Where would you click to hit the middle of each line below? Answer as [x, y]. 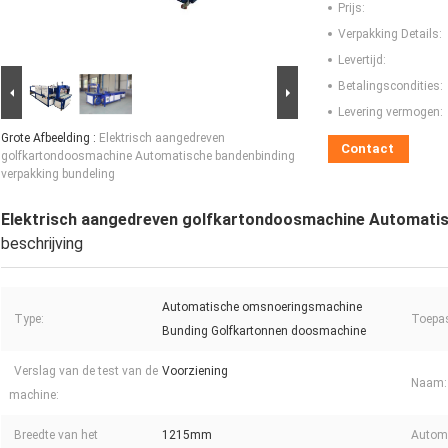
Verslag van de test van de [86, 371]
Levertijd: [362, 60]
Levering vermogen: [390, 112]
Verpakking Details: [390, 34]
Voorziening [195, 371]
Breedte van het [56, 435]
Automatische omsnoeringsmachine [262, 307]
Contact [367, 149]
